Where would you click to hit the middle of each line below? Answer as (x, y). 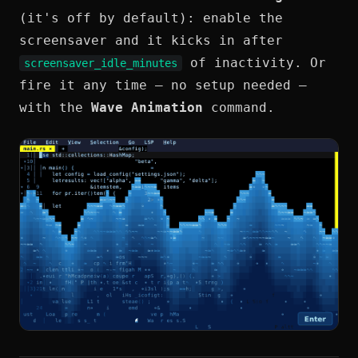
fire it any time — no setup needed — (163, 85)
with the (55, 107)
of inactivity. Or (254, 63)
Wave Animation (147, 107)
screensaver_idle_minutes (101, 63)
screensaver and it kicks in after (151, 40)
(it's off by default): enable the (151, 18)
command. (239, 107)
